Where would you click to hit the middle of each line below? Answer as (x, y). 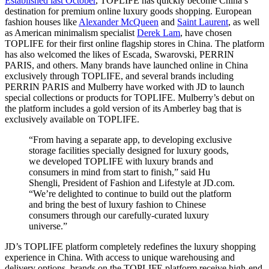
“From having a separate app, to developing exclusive (130, 140)
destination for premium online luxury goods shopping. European (128, 11)
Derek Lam (159, 33)
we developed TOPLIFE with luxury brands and (121, 162)
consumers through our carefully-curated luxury (119, 216)
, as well (244, 22)
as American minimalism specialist (71, 33)
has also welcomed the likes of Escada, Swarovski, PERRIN (119, 55)
